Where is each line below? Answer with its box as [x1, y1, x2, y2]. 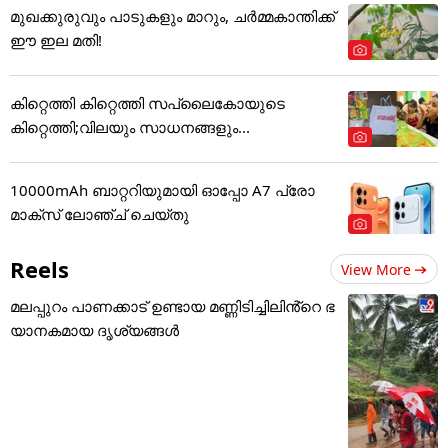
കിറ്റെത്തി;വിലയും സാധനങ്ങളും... [10, 116, 250, 137]
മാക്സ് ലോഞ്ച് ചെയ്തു [10, 203, 189, 224]
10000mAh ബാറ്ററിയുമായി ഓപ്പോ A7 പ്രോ [10, 179, 315, 200]
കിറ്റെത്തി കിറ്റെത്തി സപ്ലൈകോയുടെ [10, 92, 285, 113]
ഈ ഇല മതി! [10, 29, 102, 50]
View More [341, 259, 411, 279]
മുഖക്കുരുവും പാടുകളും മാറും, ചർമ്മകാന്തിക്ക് [10, 5, 335, 26]
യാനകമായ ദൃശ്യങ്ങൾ [10, 319, 179, 340]
